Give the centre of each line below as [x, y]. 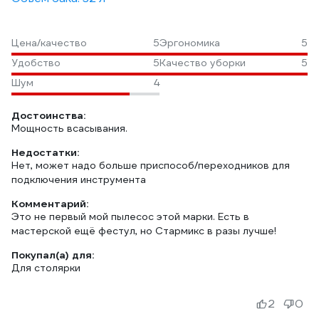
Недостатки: [45, 152]
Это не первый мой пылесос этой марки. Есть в [130, 216]
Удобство [36, 63]
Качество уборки [203, 63]
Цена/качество [49, 43]
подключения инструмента [79, 179]
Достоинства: [48, 115]
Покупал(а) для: [53, 255]
